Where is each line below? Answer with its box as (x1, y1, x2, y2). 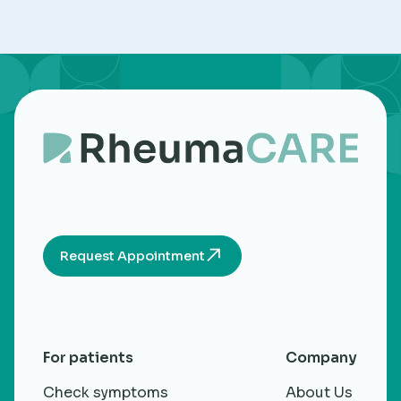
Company (286, 348, 357, 368)
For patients (43, 348, 133, 368)
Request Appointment (60, 248, 205, 265)
